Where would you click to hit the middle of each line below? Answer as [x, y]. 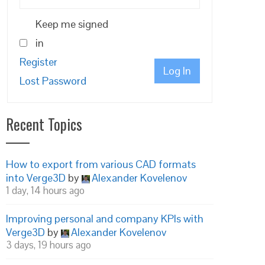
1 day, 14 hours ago [45, 190]
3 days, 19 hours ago [49, 245]
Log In [177, 71]
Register [38, 62]
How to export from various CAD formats [101, 164]
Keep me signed [72, 24]
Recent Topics [44, 124]
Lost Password [53, 81]
